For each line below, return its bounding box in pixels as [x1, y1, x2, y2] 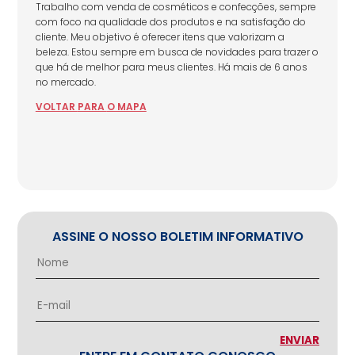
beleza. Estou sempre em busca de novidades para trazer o [35, 44, 319, 59]
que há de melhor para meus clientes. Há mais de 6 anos [35, 59, 307, 74]
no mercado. [35, 74, 96, 89]
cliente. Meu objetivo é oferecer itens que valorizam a [35, 29, 284, 44]
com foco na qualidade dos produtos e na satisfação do [35, 14, 306, 29]
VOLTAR [35, 99, 78, 113]
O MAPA [106, 99, 147, 113]
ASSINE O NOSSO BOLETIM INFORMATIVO [52, 227, 303, 246]
